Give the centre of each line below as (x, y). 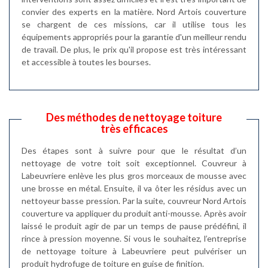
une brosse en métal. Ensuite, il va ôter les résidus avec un (134, 188)
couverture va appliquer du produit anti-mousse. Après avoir (134, 213)
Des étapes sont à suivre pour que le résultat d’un (134, 150)
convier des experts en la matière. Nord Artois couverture (134, 12)
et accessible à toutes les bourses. (86, 62)
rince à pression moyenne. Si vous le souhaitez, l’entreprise (134, 238)
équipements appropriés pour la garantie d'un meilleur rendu (134, 37)
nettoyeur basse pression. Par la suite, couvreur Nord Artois (134, 201)
